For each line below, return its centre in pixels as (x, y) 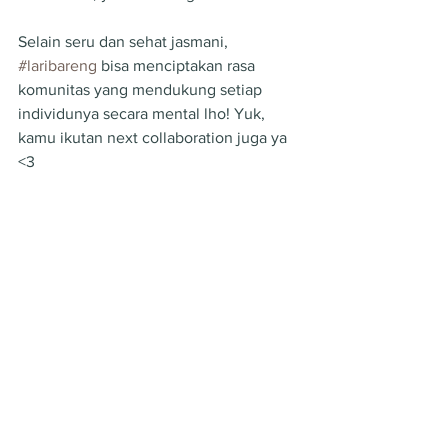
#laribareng (57, 65)
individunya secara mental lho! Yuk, (143, 113)
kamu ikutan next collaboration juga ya (154, 137)
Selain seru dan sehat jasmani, (125, 41)
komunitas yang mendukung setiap (142, 89)
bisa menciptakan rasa (178, 65)
